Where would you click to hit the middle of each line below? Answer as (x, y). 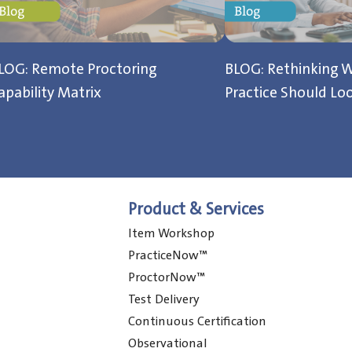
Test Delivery (164, 299)
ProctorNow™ (167, 277)
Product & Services (196, 210)
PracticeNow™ (168, 255)
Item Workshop (172, 233)
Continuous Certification (198, 321)
